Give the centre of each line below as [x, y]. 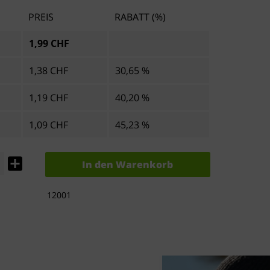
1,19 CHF [48, 98]
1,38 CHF [48, 71]
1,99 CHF [49, 43]
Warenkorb [145, 165]
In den [98, 165]
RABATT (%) [140, 17]
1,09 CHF [48, 125]
